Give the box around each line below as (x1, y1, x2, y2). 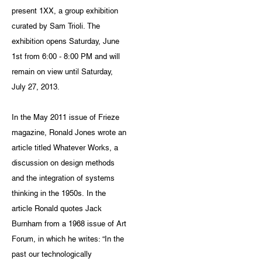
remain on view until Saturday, (12, 67, 113, 77)
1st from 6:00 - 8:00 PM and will (12, 52, 120, 61)
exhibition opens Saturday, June (12, 37, 119, 46)
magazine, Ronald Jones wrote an (12, 128, 126, 137)
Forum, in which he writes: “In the (12, 235, 124, 244)
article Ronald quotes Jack (12, 204, 102, 213)
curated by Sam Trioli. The (12, 22, 100, 31)
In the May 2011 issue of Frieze (12, 113, 119, 122)
